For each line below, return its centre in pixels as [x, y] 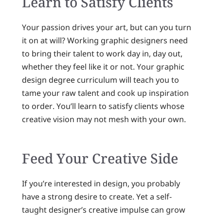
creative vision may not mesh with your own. [104, 119]
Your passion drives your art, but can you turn [106, 27]
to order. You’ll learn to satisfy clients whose [103, 106]
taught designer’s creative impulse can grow [103, 209]
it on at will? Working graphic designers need [105, 40]
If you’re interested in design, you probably [101, 183]
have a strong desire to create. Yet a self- [97, 196]
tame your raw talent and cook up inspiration [105, 93]
